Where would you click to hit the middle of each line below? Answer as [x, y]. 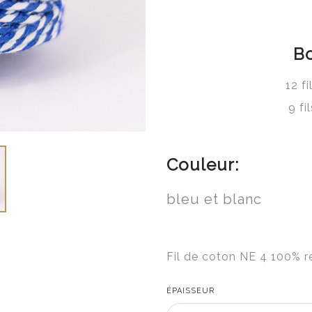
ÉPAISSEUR [190, 290]
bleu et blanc [214, 199]
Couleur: [203, 164]
